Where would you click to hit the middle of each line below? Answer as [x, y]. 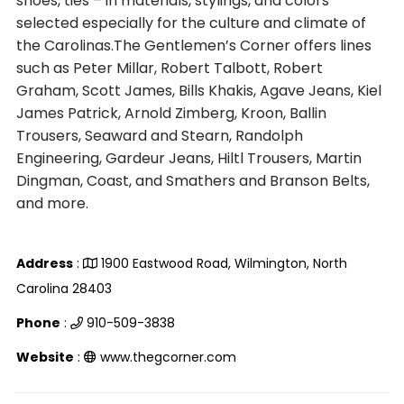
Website [45, 357]
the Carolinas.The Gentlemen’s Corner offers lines [193, 46]
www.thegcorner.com [168, 357]
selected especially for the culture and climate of [191, 23]
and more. [52, 203]
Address [44, 263]
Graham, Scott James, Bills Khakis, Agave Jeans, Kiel [198, 91]
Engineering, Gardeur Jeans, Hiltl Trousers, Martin [188, 158]
